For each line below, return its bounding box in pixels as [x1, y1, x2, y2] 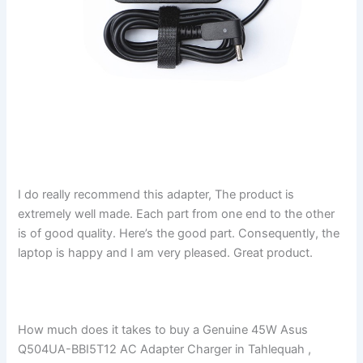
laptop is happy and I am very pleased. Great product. [18, 246, 314, 261]
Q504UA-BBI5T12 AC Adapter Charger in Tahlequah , [18, 342, 312, 357]
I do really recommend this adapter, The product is [18, 187, 295, 203]
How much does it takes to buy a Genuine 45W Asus [18, 322, 309, 338]
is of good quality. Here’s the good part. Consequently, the [18, 226, 340, 241]
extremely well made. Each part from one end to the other [18, 207, 335, 222]
